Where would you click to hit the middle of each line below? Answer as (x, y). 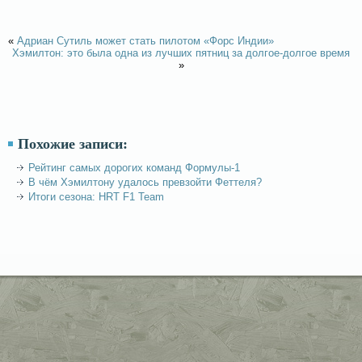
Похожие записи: (73, 144)
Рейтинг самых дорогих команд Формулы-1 (134, 168)
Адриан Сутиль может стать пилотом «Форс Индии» (145, 41)
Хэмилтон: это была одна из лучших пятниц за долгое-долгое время (181, 53)
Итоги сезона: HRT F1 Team (96, 197)
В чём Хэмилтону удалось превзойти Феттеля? (145, 182)
